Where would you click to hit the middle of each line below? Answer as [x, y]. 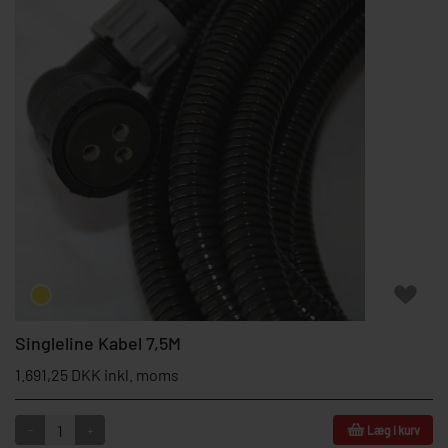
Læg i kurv [393, 430]
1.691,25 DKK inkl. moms [97, 374]
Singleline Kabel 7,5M [98, 343]
